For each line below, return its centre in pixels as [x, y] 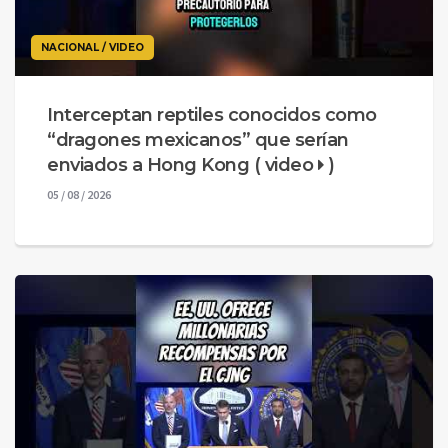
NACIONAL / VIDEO [92, 48]
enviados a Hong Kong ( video [182, 165]
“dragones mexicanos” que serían [198, 140]
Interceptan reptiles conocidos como [212, 115]
